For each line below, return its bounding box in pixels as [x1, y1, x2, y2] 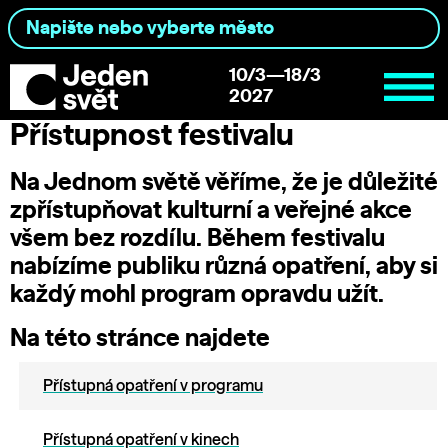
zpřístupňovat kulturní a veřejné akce [10, 198, 412, 223]
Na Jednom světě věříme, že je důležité [10, 170, 438, 195]
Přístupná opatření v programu [43, 377, 263, 394]
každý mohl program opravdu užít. [10, 282, 384, 307]
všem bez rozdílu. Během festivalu [10, 226, 385, 251]
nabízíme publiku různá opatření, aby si [10, 254, 438, 279]
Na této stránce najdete [10, 326, 270, 351]
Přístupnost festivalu [10, 120, 294, 151]
